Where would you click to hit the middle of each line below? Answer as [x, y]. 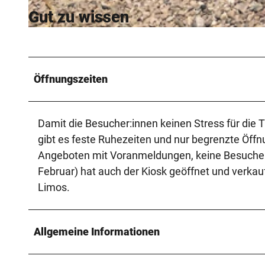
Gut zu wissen [79, 17]
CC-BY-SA [135, 32]
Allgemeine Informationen [97, 231]
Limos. [54, 187]
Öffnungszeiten [71, 79]
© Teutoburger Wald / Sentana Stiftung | [77, 32]
